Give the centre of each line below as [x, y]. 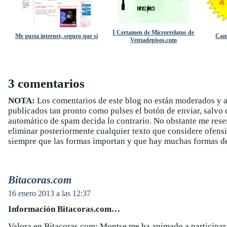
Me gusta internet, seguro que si [56, 36]
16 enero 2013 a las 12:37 [49, 193]
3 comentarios [46, 83]
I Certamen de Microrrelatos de [154, 32]
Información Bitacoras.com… [64, 209]
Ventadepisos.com [154, 40]
